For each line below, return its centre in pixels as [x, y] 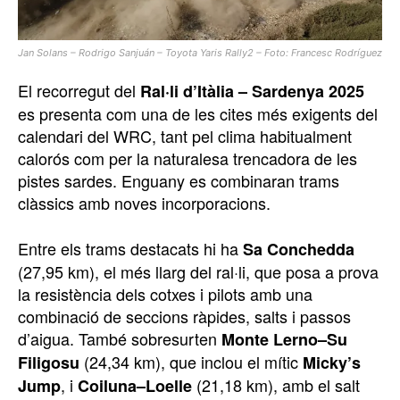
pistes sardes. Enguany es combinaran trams [179, 181]
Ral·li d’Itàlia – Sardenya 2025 [252, 92]
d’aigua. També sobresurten [120, 339]
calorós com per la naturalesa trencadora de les [187, 158]
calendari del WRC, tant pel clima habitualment [185, 136]
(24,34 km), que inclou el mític [191, 362]
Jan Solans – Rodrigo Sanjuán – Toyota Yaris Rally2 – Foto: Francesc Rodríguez [200, 53]
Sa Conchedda [299, 250]
